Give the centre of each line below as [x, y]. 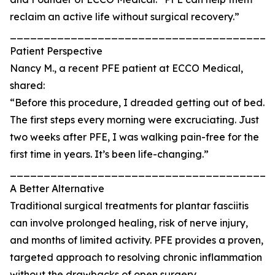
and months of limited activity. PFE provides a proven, [137, 240]
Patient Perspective [56, 51]
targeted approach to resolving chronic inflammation [136, 258]
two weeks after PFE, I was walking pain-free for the [134, 137]
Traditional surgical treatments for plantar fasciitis [129, 206]
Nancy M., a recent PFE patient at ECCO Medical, [126, 68]
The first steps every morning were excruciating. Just [134, 120]
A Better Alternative [57, 189]
